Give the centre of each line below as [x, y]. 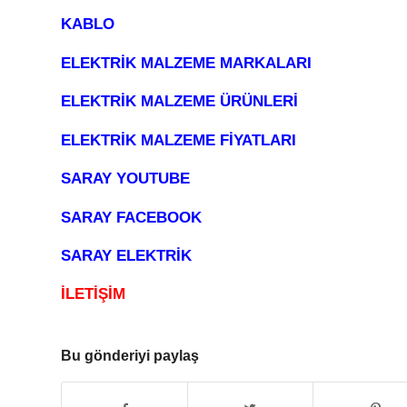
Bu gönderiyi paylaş [130, 355]
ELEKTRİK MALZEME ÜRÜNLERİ [179, 102]
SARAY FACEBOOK [131, 217]
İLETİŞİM [93, 294]
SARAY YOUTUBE [125, 179]
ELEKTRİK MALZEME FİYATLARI [179, 140]
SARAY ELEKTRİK [126, 256]
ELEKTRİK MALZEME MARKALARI [186, 63]
